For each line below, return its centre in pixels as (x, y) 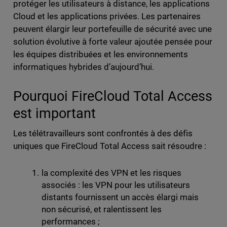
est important (54, 113)
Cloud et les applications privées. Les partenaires (107, 16)
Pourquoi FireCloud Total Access (112, 96)
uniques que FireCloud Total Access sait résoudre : (110, 146)
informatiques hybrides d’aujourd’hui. (84, 67)
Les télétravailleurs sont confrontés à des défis (103, 133)
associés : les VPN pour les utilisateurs (116, 185)
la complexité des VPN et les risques (111, 173)
